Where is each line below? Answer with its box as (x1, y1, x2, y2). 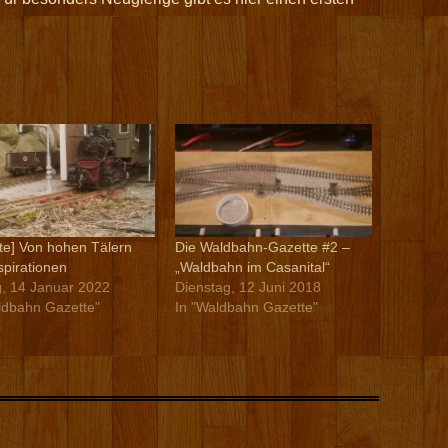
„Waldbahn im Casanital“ (174, 259, 330, 276)
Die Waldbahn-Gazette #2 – (174, 239, 350, 256)
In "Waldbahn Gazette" (174, 299, 318, 316)
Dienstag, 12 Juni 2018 (174, 279, 321, 296)
